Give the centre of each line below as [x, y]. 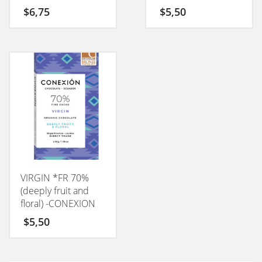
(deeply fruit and [55, 190]
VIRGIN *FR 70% [55, 177]
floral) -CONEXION [58, 203]
